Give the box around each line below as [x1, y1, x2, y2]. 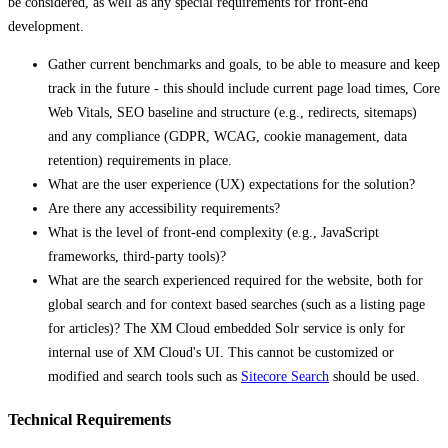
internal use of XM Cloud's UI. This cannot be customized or [48, 345, 394, 361]
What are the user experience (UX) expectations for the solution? [48, 177, 415, 193]
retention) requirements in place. [48, 153, 232, 169]
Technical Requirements [8, 409, 171, 429]
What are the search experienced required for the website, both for [48, 273, 423, 289]
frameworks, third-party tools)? [48, 249, 226, 265]
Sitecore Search [241, 369, 329, 385]
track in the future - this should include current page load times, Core [48, 81, 440, 97]
